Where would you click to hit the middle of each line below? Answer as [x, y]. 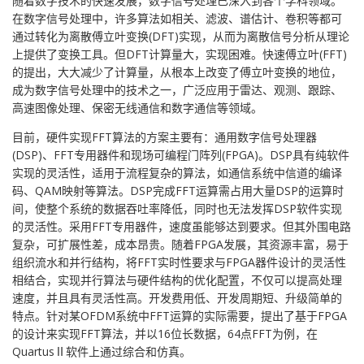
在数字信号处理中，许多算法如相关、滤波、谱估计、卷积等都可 [177, 18]
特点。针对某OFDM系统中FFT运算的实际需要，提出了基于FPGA [180, 316]
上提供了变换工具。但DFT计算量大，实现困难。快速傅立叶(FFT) [180, 54]
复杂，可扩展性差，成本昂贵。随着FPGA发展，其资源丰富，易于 [180, 244]
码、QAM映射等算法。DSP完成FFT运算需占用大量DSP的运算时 [178, 191]
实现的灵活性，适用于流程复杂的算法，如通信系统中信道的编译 [177, 173]
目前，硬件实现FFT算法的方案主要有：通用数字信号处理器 [165, 137]
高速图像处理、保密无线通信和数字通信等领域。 [137, 108]
